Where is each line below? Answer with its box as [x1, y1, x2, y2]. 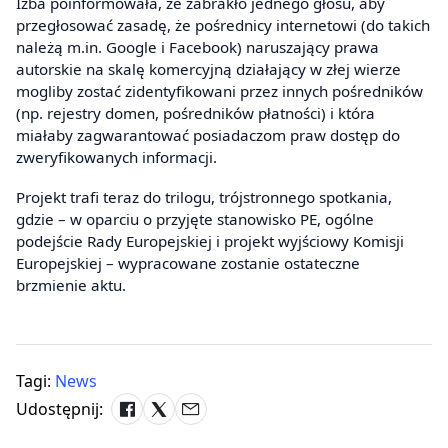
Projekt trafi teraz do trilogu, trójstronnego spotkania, [16, 186, 392, 207]
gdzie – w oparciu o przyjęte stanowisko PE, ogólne [16, 208, 374, 229]
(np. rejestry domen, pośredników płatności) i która [16, 103, 375, 124]
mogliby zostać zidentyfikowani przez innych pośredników [16, 81, 423, 102]
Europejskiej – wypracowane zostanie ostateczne [16, 252, 360, 273]
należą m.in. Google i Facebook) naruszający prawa [16, 37, 379, 58]
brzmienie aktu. [16, 274, 126, 295]
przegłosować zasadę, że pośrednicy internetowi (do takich [16, 15, 430, 36]
